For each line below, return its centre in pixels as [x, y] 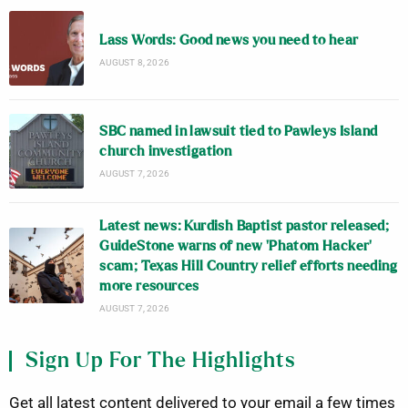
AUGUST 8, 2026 [135, 62]
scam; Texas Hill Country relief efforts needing [249, 266]
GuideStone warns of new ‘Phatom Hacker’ [236, 246]
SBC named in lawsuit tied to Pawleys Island [239, 132]
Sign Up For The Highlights [161, 361]
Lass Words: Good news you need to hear [229, 40]
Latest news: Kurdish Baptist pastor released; [245, 226]
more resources [149, 286]
